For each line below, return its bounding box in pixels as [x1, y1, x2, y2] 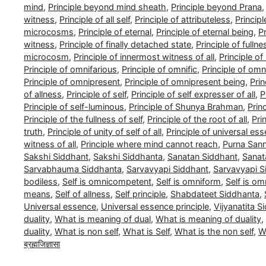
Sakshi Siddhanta [93, 151, 163, 161]
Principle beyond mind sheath [48, 1, 166, 12]
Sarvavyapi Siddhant [126, 163, 208, 174]
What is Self [123, 226, 170, 236]
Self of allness [55, 188, 110, 199]
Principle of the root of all [147, 113, 247, 124]
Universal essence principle [101, 201, 209, 211]
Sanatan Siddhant [167, 151, 237, 161]
